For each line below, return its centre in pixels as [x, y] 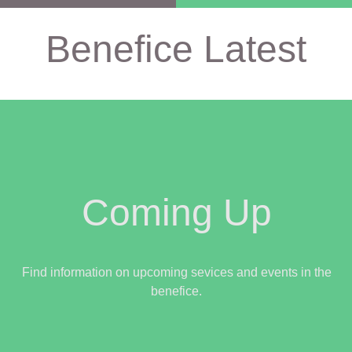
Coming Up [176, 213]
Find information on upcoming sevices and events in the [176, 272]
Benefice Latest [176, 49]
